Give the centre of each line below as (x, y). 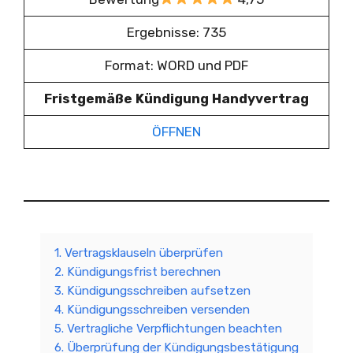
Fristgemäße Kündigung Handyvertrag (176, 98)
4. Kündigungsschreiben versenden (152, 310)
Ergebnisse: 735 (176, 32)
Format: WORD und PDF (176, 65)
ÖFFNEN (176, 131)
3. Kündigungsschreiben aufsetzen (152, 291)
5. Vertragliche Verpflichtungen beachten (168, 329)
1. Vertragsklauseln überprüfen (139, 253)
